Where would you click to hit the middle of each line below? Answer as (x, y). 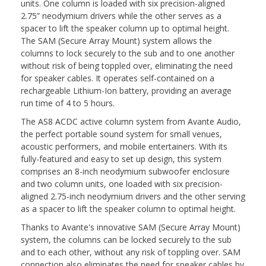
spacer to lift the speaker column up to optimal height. (125, 28)
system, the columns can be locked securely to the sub (126, 239)
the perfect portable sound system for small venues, (121, 134)
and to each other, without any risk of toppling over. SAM (131, 252)
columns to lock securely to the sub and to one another (128, 53)
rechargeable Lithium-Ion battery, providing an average (126, 90)
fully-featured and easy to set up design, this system (121, 159)
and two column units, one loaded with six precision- (122, 183)
